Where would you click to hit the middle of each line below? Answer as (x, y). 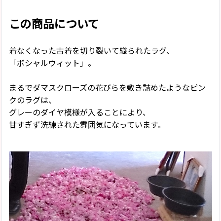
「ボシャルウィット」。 (52, 63)
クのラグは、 (33, 100)
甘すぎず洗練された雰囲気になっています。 (87, 125)
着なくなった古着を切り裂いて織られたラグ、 (92, 51)
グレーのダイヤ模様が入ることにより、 (80, 112)
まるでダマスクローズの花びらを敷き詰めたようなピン (107, 88)
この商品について (54, 24)
